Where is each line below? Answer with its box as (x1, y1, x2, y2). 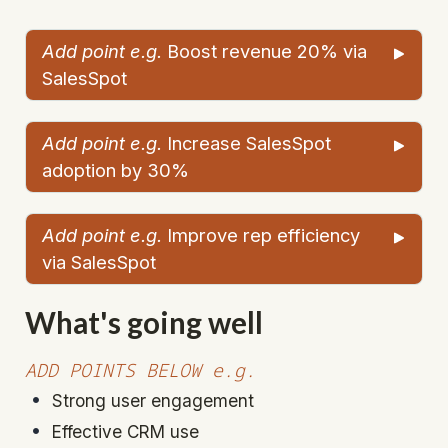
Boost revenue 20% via (167, 40, 367, 63)
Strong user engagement (52, 390, 255, 412)
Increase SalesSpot (167, 132, 331, 155)
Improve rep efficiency (162, 224, 360, 247)
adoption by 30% (42, 159, 189, 182)
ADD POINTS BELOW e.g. (25, 356, 256, 382)
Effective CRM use (52, 420, 200, 442)
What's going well (25, 305, 263, 341)
